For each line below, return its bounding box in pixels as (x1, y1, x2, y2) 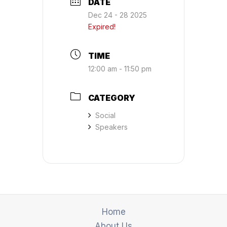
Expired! (88, 22, 116, 31)
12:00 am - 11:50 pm (88, 64, 152, 73)
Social (95, 110, 116, 120)
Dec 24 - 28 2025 (88, 10, 147, 19)
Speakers (95, 122, 128, 131)
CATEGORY (88, 92, 135, 103)
